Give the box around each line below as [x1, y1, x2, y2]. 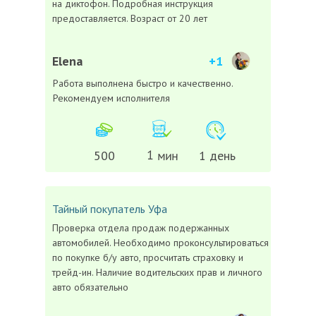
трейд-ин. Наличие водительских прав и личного [52, 266, 262, 279]
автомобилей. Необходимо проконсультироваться [52, 236, 269, 249]
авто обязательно [52, 281, 128, 293]
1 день [199, 147, 236, 164]
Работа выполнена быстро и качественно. [53, 77, 233, 90]
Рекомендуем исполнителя [53, 92, 170, 104]
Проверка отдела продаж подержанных [52, 221, 229, 234]
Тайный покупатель [52, 202, 148, 216]
